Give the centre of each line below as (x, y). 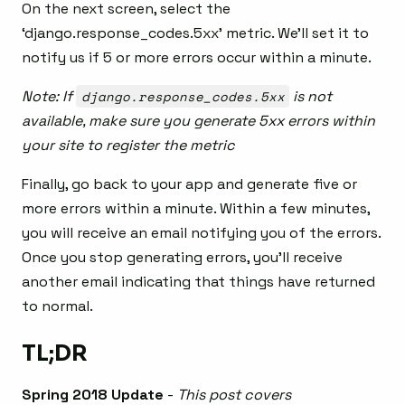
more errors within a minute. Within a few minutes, (196, 208)
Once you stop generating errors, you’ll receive (182, 257)
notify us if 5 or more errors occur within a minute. (197, 57)
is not (311, 96)
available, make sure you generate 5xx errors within (198, 120)
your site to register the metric (128, 145)
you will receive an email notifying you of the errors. (201, 232)
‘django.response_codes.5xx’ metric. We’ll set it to (195, 33)
